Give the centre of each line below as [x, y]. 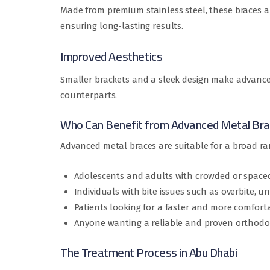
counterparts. [89, 96]
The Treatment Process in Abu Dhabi [149, 253]
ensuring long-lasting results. [122, 26]
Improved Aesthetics [111, 57]
